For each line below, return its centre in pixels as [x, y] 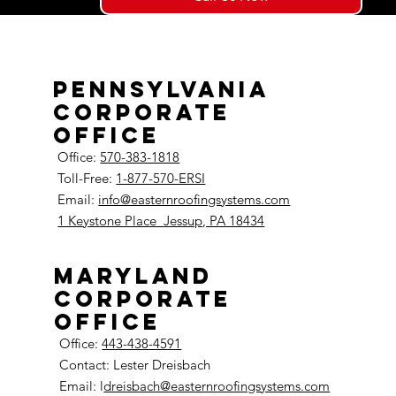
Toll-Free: [87, 179]
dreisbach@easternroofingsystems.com [217, 385]
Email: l [82, 385]
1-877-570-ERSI [161, 179]
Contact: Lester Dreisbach [135, 364]
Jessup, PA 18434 [214, 221]
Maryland [133, 275]
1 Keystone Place [111, 221]
